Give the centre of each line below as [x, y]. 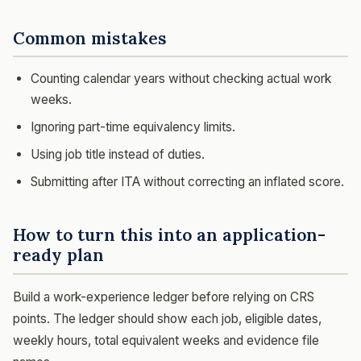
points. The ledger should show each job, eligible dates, [167, 318]
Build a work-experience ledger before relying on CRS [164, 297]
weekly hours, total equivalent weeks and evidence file [166, 340]
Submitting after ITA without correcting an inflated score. [187, 182]
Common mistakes [90, 38]
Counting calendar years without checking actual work [181, 79]
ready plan [58, 255]
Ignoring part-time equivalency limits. [133, 127]
